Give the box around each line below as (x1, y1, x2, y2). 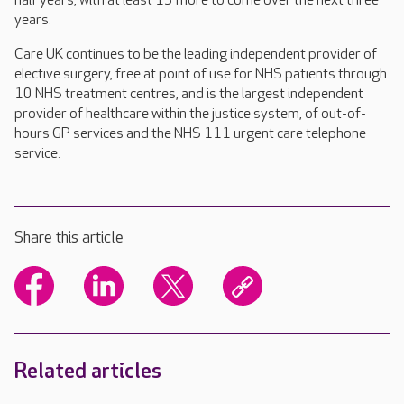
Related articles (14, 358, 161, 384)
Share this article (14, 228, 124, 247)
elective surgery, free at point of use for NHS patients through (14, 66, 387, 83)
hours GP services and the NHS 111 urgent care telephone (14, 125, 366, 142)
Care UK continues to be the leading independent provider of (14, 46, 377, 63)
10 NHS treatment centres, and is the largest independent (14, 86, 363, 103)
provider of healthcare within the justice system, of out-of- (14, 106, 366, 123)
